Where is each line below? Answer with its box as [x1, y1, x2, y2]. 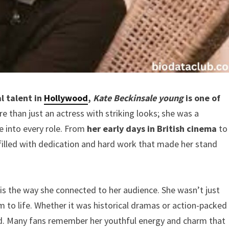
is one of [184, 91, 220, 104]
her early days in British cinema [85, 122, 217, 134]
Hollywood [44, 91, 88, 104]
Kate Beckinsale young [93, 91, 184, 104]
